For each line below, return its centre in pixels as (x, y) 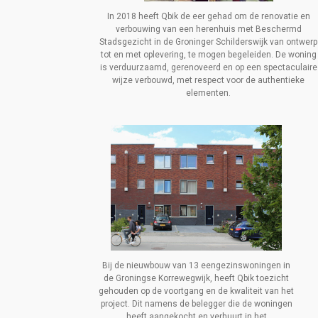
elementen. (209, 93)
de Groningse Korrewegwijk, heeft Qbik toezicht (197, 278)
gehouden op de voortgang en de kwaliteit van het (197, 291)
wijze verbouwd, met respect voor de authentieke (209, 80)
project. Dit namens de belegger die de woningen (196, 303)
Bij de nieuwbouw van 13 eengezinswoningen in (197, 265)
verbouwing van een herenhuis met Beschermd (208, 29)
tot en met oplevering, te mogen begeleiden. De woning (208, 54)
